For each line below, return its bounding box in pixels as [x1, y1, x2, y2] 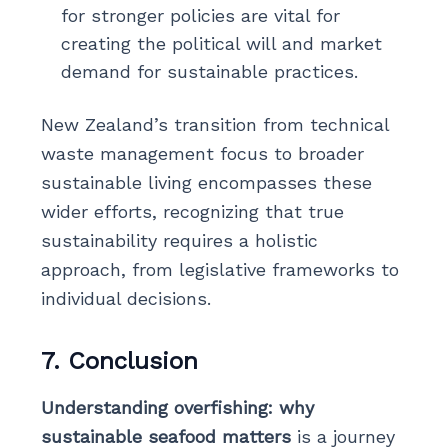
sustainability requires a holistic [40, 229, 318, 251]
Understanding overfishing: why [40, 396, 314, 418]
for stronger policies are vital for [60, 4, 340, 26]
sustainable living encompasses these [40, 171, 372, 193]
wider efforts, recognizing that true [40, 200, 344, 222]
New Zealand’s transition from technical [40, 113, 389, 135]
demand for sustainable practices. [60, 60, 358, 82]
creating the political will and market [60, 32, 382, 54]
